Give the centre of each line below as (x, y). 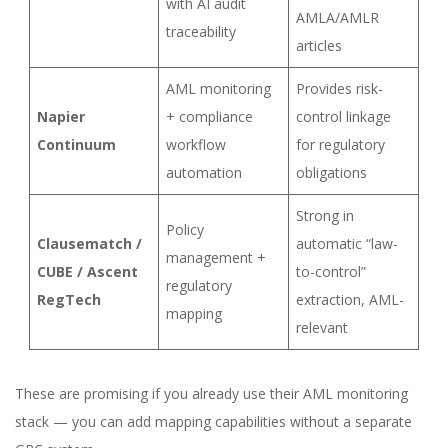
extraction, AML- (350, 299)
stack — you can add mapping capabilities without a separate (213, 421)
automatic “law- (347, 243)
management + (216, 257)
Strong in (325, 215)
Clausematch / (89, 243)
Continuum (76, 144)
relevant (322, 327)
